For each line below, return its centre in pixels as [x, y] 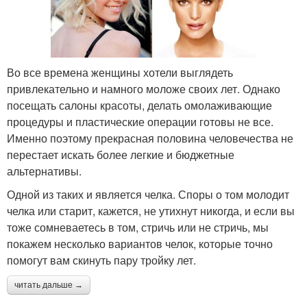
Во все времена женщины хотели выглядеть [120, 73]
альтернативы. [44, 171]
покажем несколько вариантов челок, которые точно [140, 244]
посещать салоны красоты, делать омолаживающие [139, 106]
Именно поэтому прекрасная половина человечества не [150, 138]
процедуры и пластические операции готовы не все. [140, 122]
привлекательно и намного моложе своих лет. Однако [144, 89]
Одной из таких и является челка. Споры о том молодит [148, 195]
